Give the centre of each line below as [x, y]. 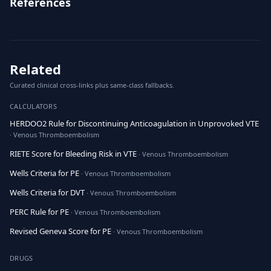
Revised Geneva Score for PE [60, 231]
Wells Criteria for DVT [47, 192]
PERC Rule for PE [39, 212]
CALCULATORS [34, 106]
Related [35, 69]
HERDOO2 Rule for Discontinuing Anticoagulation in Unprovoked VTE [134, 123]
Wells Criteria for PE [44, 173]
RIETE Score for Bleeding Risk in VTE [73, 154]
